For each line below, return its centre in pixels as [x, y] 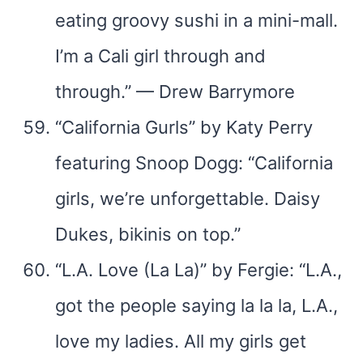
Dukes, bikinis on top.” [148, 234]
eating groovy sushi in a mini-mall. [196, 20]
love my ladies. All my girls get [181, 341]
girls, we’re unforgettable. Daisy [188, 199]
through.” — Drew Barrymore [175, 92]
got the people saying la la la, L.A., [196, 305]
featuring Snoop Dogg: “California [194, 163]
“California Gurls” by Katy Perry [184, 127]
